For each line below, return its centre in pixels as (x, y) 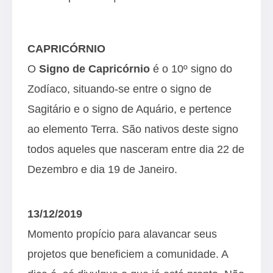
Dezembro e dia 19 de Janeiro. (104, 169)
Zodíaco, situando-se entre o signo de (119, 89)
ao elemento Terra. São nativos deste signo (133, 129)
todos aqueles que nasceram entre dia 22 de (136, 149)
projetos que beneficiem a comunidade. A (128, 254)
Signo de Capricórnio (94, 69)
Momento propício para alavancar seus (122, 234)
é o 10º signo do (191, 69)
